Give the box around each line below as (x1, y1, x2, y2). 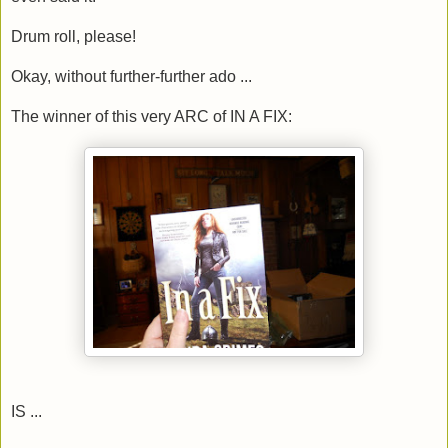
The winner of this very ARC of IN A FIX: (11, 107, 292, 125)
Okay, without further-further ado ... (11, 67, 252, 85)
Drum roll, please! (11, 27, 136, 45)
